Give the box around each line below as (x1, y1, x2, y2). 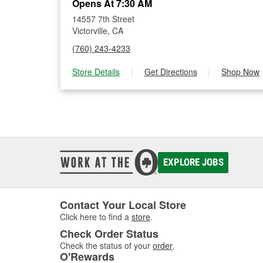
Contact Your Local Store (60, 197, 186, 213)
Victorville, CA (72, 25, 123, 36)
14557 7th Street (72, 13, 134, 25)
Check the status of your (60, 240, 150, 251)
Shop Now (221, 66, 260, 77)
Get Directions (144, 66, 197, 77)
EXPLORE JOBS (163, 156, 224, 168)
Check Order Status (60, 226, 159, 241)
